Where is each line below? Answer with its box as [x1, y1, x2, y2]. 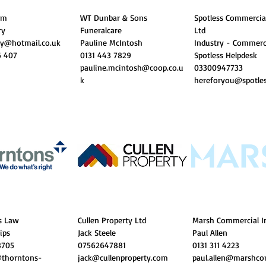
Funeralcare [80, 25, 122, 35]
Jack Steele [78, 227, 116, 237]
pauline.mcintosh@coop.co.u [80, 62, 183, 72]
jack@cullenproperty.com [78, 252, 168, 262]
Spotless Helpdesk [194, 50, 257, 60]
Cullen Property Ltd [78, 215, 146, 225]
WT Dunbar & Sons [80, 12, 147, 23]
